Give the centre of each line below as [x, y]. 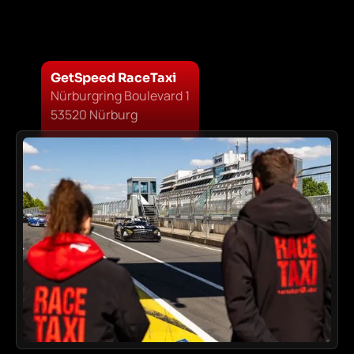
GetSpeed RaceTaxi [114, 77]
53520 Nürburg [94, 114]
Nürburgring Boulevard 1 [120, 95]
